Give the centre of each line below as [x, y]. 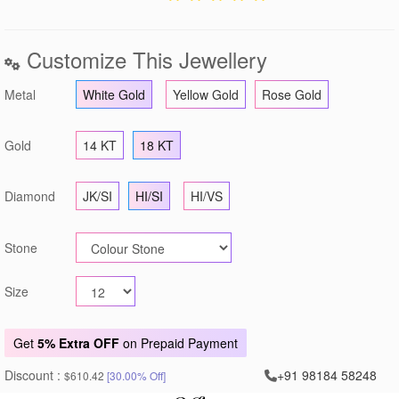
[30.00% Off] [136, 375]
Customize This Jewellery [144, 59]
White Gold [114, 94]
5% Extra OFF [78, 342]
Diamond [30, 195]
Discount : [34, 375]
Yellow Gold [206, 94]
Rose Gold [292, 94]
